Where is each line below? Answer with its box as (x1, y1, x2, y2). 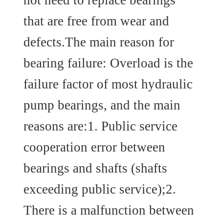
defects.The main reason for (23, 34, 174, 49)
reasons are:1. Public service (23, 118, 177, 133)
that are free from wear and (23, 13, 169, 28)
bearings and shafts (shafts (23, 160, 167, 175)
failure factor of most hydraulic (23, 76, 193, 91)
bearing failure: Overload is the (23, 55, 193, 70)
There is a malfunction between (23, 202, 194, 218)
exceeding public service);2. (23, 181, 176, 197)
